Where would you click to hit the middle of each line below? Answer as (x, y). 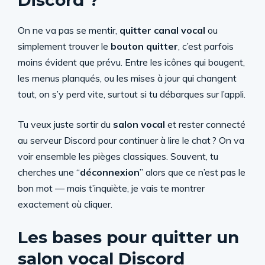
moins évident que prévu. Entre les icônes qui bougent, (131, 62)
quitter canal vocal (162, 30)
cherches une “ (49, 172)
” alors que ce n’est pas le (193, 172)
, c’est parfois (206, 46)
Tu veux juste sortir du (65, 124)
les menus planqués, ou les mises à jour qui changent (127, 78)
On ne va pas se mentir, (69, 30)
